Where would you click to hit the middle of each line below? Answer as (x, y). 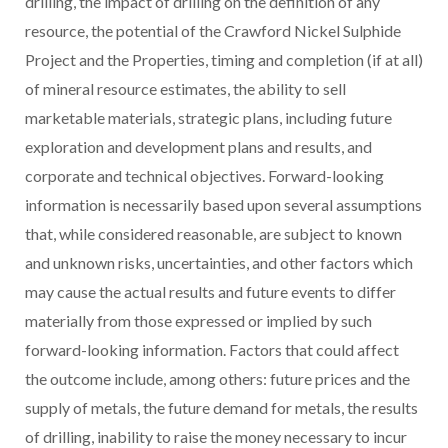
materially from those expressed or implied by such (198, 320)
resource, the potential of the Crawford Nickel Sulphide (213, 30)
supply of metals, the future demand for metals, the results (221, 407)
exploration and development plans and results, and (198, 146)
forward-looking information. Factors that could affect (212, 349)
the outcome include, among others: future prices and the (217, 378)
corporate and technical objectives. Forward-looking (204, 175)
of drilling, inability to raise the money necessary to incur (216, 436)
